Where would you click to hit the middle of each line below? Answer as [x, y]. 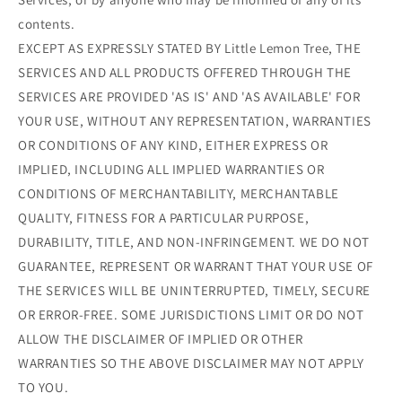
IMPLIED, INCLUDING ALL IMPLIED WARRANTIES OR [171, 170]
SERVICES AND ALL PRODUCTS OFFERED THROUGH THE [185, 73]
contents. [47, 24]
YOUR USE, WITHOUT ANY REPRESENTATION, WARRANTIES [195, 121]
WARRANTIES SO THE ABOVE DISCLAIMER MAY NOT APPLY [191, 363]
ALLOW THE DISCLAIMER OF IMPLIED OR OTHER [161, 339]
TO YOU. [44, 388]
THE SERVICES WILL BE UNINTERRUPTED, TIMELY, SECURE [195, 291]
